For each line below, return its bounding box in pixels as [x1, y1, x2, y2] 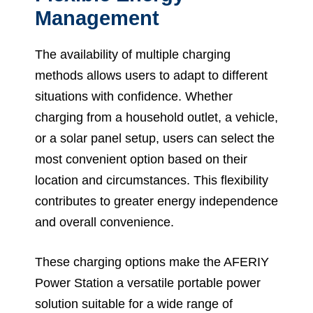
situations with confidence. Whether [35, 89, 233, 104]
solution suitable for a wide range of [35, 297, 233, 312]
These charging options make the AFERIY [35, 255, 269, 270]
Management [35, 7, 159, 30]
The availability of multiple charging [35, 48, 231, 62]
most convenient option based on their [35, 152, 247, 167]
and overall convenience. [35, 215, 174, 230]
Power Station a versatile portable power [35, 276, 261, 291]
